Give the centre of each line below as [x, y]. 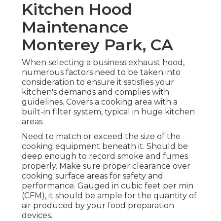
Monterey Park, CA [97, 45]
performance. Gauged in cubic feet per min [108, 186]
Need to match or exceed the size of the [101, 137]
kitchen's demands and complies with [95, 92]
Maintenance [75, 27]
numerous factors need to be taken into [101, 73]
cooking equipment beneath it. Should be [105, 147]
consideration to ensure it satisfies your [98, 82]
